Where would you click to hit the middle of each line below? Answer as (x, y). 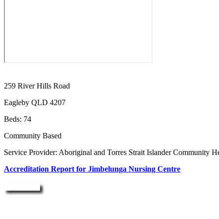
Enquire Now (22, 187)
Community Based (33, 136)
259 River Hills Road (37, 86)
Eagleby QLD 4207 (35, 103)
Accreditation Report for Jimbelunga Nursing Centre (92, 169)
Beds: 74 (18, 119)
